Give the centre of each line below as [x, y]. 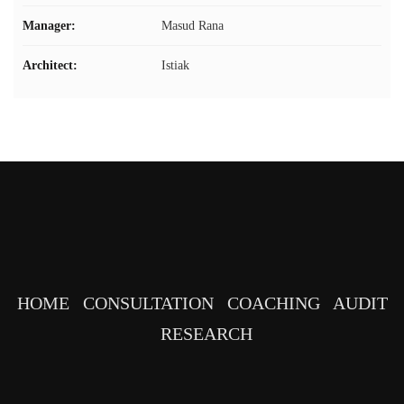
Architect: [50, 65]
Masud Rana [191, 26]
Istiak [174, 65]
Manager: [49, 26]
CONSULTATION [148, 303]
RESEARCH [207, 334]
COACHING [273, 303]
